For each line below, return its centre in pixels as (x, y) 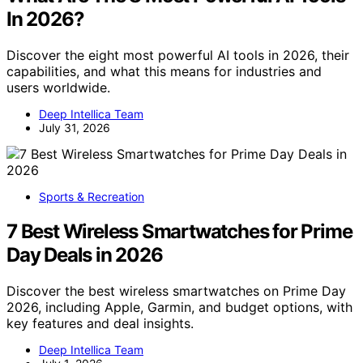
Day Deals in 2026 (85, 254)
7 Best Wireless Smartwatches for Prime (179, 231)
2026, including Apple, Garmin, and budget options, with (179, 307)
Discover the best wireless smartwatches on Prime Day (176, 290)
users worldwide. (58, 88)
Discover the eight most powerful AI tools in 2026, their (178, 56)
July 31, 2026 (75, 128)
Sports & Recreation (92, 197)
